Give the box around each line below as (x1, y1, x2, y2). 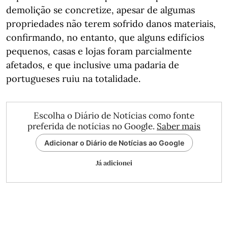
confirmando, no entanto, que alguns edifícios (6, 31, 204, 43)
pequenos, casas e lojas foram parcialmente (6, 45, 192, 57)
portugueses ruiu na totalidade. (6, 72, 140, 84)
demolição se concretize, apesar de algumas (6, 4, 195, 16)
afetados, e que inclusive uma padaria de (6, 59, 179, 71)
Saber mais (157, 120, 201, 132)
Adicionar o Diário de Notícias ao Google (44, 138, 184, 147)
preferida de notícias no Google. (27, 120, 157, 132)
